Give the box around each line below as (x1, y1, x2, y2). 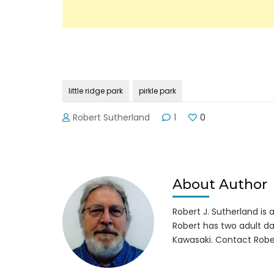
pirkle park (139, 86, 176, 97)
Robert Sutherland (73, 111, 150, 124)
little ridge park (68, 86, 123, 97)
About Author (172, 176, 267, 193)
